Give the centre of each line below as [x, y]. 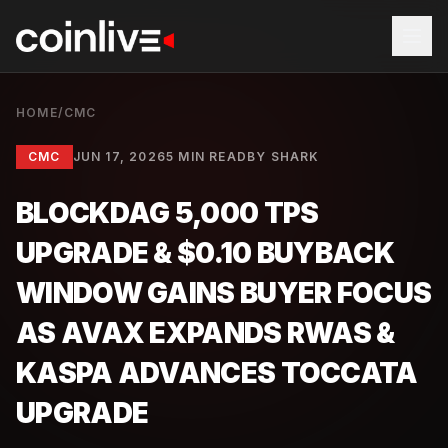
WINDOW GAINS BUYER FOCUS [224, 293]
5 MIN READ [207, 156]
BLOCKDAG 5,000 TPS [167, 213]
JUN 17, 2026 [119, 156]
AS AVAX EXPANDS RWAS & [205, 333]
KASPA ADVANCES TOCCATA [217, 373]
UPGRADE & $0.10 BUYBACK [205, 253]
